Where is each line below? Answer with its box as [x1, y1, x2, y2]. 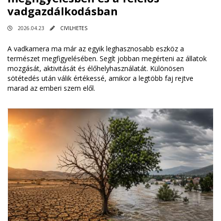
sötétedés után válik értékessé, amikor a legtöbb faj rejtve [7, 74, 193, 83]
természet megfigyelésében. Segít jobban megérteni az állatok [7, 54, 207, 64]
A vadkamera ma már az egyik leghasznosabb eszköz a [7, 44, 184, 54]
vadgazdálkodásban [7, 3, 118, 19]
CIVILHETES [60, 25, 87, 32]
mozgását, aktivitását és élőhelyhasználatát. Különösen [7, 64, 184, 74]
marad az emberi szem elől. [7, 83, 95, 93]
